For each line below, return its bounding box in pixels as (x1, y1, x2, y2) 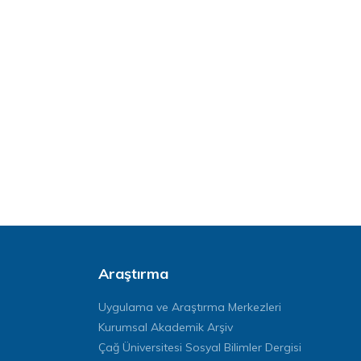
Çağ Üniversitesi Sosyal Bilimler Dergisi (98, 340, 301, 355)
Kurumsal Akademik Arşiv (98, 320, 233, 334)
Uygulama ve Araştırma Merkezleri (98, 300, 281, 314)
